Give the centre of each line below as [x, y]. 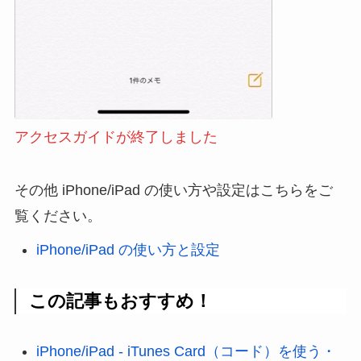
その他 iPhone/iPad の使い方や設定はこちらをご [173, 191]
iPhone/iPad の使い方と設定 [128, 249]
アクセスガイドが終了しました [116, 137]
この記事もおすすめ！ [121, 301]
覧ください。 [58, 216]
